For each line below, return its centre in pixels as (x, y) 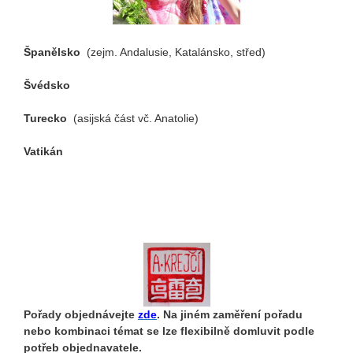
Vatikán (43, 152)
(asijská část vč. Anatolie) (136, 119)
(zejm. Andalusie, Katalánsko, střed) (176, 52)
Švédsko (47, 85)
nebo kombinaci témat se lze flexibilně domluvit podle (169, 331)
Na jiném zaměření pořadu (233, 314)
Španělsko (55, 52)
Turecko (48, 119)
